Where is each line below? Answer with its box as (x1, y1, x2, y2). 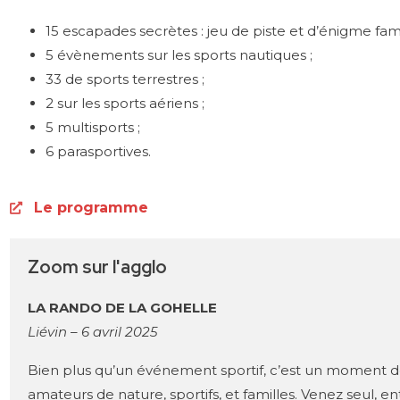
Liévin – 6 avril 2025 (28, 322, 157, 340)
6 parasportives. (46, 142, 151, 160)
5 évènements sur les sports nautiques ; (46, 46, 312, 63)
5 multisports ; (46, 118, 140, 136)
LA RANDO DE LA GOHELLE (28, 298, 217, 316)
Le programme (33, 198, 148, 216)
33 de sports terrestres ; (46, 70, 204, 87)
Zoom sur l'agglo (28, 254, 167, 279)
